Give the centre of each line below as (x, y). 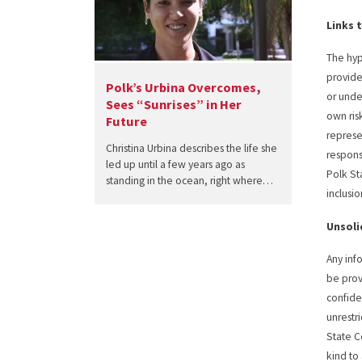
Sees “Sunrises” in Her (173, 104)
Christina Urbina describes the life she (191, 149)
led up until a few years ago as (175, 165)
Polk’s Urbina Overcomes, (183, 87)
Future (126, 121)
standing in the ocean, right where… (189, 181)
